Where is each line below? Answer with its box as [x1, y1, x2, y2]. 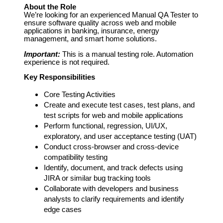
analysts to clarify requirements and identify [44, 195, 184, 204]
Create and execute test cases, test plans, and [44, 101, 195, 110]
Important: [24, 50, 60, 58]
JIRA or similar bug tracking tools [44, 174, 151, 183]
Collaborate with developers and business [44, 185, 179, 193]
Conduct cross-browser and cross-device [44, 143, 179, 151]
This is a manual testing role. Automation [60, 50, 193, 58]
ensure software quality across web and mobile [24, 18, 176, 27]
